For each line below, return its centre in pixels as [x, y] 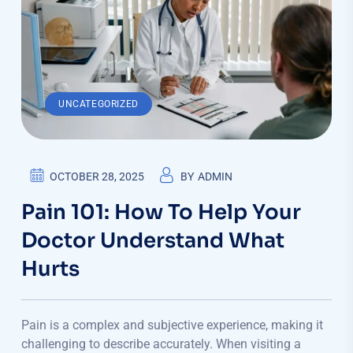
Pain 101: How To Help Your [161, 213]
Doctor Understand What [153, 241]
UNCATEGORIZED [98, 104]
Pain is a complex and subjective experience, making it [172, 325]
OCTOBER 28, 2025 [97, 177]
